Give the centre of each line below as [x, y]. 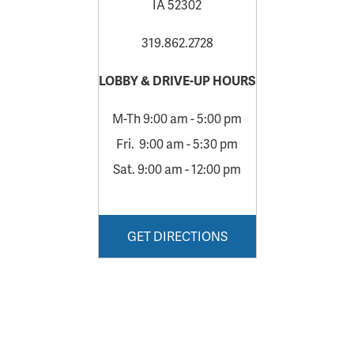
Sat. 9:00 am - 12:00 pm [177, 169]
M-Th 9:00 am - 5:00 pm [177, 118]
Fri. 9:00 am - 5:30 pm [177, 143]
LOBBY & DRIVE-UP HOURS [177, 80]
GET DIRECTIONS [177, 236]
